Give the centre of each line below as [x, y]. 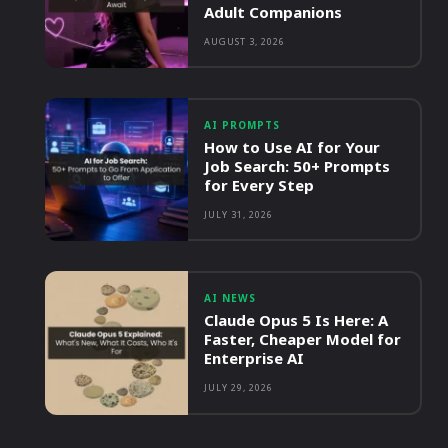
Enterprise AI [254, 358]
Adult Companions [273, 12]
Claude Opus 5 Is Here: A [296, 320]
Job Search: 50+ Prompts [297, 166]
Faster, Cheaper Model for [303, 339]
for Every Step [259, 185]
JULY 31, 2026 [239, 215]
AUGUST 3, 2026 [245, 42]
